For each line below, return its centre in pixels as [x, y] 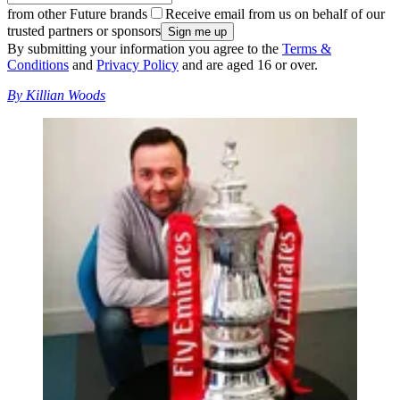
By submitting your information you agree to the [145, 49]
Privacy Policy [137, 65]
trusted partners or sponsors [84, 31]
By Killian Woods [56, 96]
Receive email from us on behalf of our [275, 14]
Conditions [38, 65]
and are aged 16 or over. [248, 65]
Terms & [307, 49]
